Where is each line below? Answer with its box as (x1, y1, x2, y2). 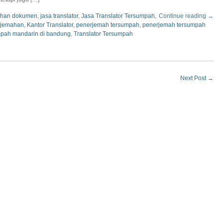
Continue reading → (159, 12, 214, 19)
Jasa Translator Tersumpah (81, 12, 155, 19)
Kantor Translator (27, 21, 73, 28)
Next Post (180, 75, 208, 82)
